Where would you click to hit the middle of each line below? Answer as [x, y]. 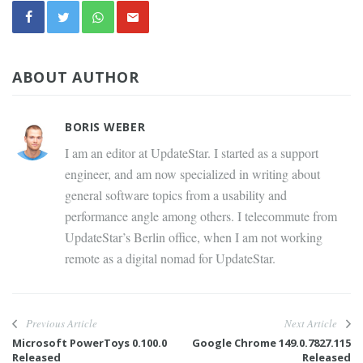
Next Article [311, 324]
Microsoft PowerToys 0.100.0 [90, 343]
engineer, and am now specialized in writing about [192, 174]
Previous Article [62, 324]
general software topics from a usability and [176, 195]
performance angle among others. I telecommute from [201, 216]
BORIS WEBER [105, 127]
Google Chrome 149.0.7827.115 [271, 343]
